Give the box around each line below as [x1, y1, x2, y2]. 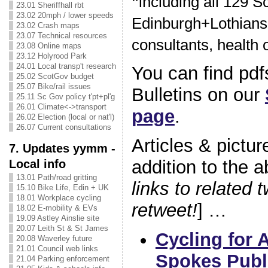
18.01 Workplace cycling [16, 193, 101, 202]
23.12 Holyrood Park [16, 51, 87, 60]
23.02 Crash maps [16, 21, 80, 30]
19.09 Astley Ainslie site [16, 214, 99, 223]
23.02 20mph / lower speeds [16, 11, 114, 20]
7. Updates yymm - [8, 141, 115, 155]
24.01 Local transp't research [16, 62, 116, 71]
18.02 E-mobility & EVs [16, 203, 98, 212]
